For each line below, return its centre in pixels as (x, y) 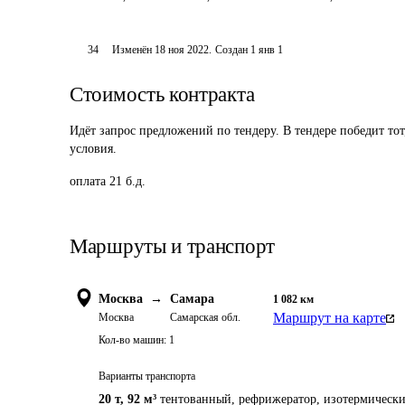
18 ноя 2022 (182, 50)
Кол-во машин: (132, 340)
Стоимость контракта (162, 94)
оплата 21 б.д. (108, 181)
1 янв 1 (267, 50)
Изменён (134, 50)
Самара (192, 299)
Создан (232, 50)
